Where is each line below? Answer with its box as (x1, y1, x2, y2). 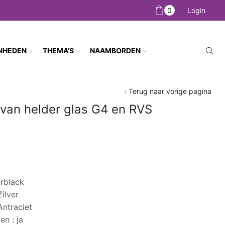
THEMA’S (43, 46, 74, 55)
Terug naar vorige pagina (129, 87, 212, 96)
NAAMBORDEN (90, 46, 141, 55)
